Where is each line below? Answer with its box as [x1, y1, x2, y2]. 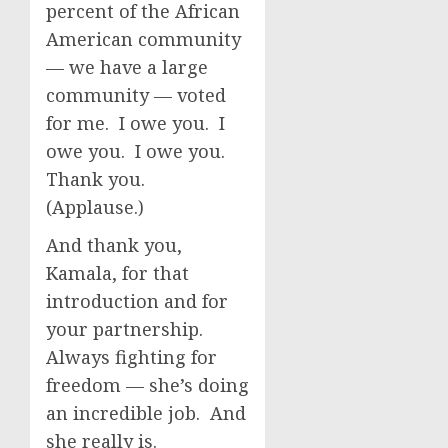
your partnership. [46, 317, 208, 341]
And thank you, [46, 233, 182, 257]
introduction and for [46, 289, 228, 313]
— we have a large [46, 55, 208, 79]
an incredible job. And [46, 401, 246, 425]
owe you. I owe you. [46, 139, 230, 163]
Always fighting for [46, 345, 217, 369]
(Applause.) [46, 195, 144, 219]
